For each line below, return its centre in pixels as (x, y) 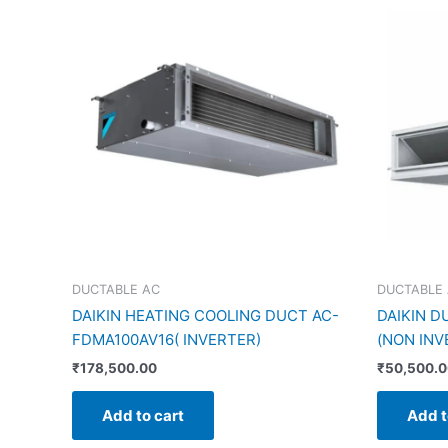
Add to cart (143, 415)
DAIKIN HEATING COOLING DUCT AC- (205, 316)
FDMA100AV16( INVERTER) (166, 340)
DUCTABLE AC (116, 289)
